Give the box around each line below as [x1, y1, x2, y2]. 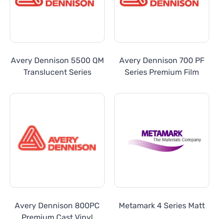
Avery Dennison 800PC [15, 201, 100, 210]
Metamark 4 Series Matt [119, 201, 205, 210]
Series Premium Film [125, 67, 199, 77]
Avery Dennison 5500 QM [10, 56, 104, 65]
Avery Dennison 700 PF [119, 56, 204, 65]
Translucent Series [23, 67, 91, 77]
